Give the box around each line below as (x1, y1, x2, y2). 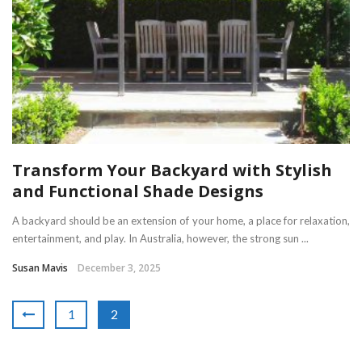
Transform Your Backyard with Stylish (12, 158, 332, 181)
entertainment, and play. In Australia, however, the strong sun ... (12, 231, 309, 245)
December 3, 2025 (78, 260, 161, 275)
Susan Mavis (12, 260, 68, 275)
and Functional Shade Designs (12, 179, 263, 202)
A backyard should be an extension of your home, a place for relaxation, (12, 213, 350, 227)
